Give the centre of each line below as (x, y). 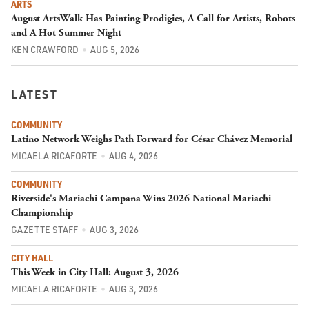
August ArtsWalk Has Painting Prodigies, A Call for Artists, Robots (153, 19)
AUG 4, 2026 (133, 156)
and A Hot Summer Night (66, 33)
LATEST (34, 94)
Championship (42, 212)
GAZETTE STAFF (44, 229)
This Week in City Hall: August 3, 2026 (95, 272)
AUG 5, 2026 (114, 50)
